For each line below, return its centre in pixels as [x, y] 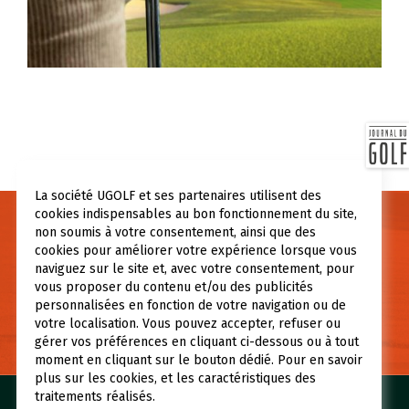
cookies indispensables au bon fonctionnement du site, [195, 214]
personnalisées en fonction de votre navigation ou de [190, 305]
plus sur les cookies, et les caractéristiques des [175, 378]
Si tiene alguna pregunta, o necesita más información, [204, 259]
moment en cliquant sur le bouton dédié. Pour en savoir [198, 360]
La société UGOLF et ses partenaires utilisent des [178, 195]
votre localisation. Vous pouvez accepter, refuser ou [187, 323]
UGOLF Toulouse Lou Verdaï [131, 27]
